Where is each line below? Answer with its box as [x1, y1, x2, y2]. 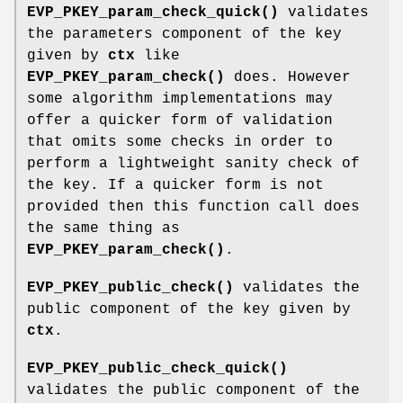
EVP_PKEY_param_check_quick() [27, 4, 279, 21]
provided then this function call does [27, 198, 360, 215]
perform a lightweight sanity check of [27, 155, 360, 172]
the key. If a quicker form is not [27, 176, 324, 193]
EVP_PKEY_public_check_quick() [27, 360, 288, 377]
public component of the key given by [27, 300, 351, 318]
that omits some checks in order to [27, 133, 333, 150]
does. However [225, 68, 351, 85]
